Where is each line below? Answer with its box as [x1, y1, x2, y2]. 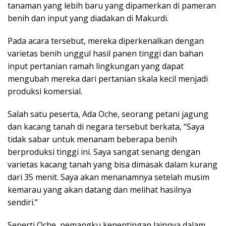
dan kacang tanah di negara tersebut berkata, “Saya [8, 121, 204, 133]
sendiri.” [8, 197, 38, 208]
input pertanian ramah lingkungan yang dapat [8, 61, 184, 72]
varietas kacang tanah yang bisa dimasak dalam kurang [8, 159, 217, 171]
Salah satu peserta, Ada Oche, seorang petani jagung [8, 108, 208, 120]
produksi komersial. [8, 86, 82, 97]
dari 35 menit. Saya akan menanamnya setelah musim [8, 172, 209, 183]
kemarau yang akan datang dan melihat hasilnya [8, 184, 191, 196]
